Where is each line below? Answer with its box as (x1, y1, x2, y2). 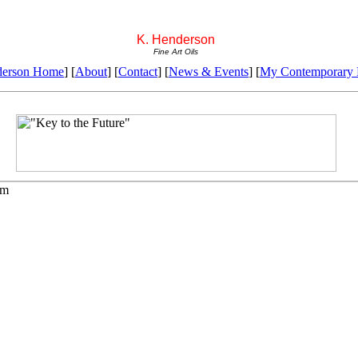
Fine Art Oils (153, 47, 198, 56)
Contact (118, 65, 157, 78)
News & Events (169, 65, 249, 78)
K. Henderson (136, 33, 215, 46)
